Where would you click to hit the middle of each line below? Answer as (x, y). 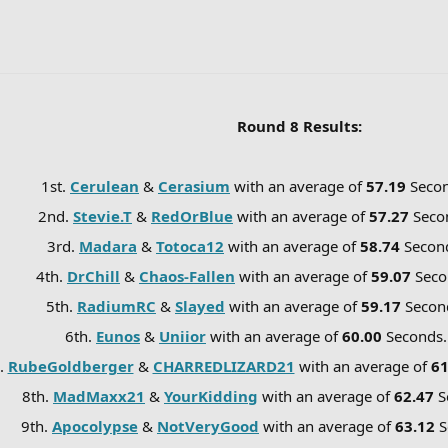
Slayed (200, 305)
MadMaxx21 (99, 395)
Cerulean (104, 185)
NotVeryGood (208, 425)
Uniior (182, 335)
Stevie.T (102, 215)
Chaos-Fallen (187, 275)
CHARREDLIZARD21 (223, 365)
